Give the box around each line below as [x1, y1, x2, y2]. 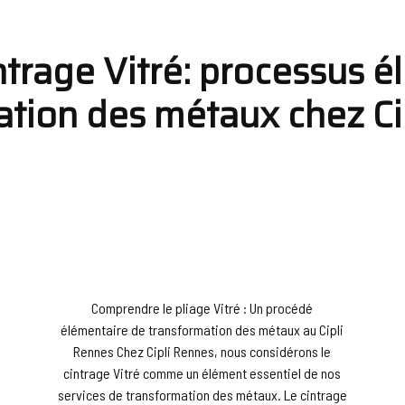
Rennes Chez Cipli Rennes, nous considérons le [73, 342, 332, 360]
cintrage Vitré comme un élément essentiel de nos [63, 363, 342, 381]
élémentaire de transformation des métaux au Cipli [61, 320, 344, 338]
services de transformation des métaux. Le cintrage [57, 385, 347, 403]
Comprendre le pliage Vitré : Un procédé [91, 298, 314, 316]
